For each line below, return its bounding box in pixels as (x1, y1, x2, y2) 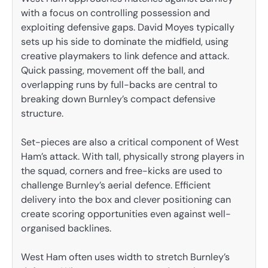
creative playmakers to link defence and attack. (21, 49, 229, 62)
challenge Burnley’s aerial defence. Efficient (21, 178, 211, 191)
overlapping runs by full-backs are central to (21, 78, 218, 91)
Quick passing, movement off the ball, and (21, 63, 205, 77)
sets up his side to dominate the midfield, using (21, 35, 229, 48)
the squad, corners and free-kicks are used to (21, 164, 223, 177)
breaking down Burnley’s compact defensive (21, 92, 215, 105)
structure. (21, 106, 63, 120)
